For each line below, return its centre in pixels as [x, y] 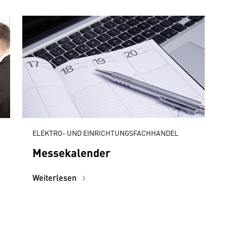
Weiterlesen [55, 178]
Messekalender [71, 152]
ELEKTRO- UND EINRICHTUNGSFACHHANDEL [105, 133]
